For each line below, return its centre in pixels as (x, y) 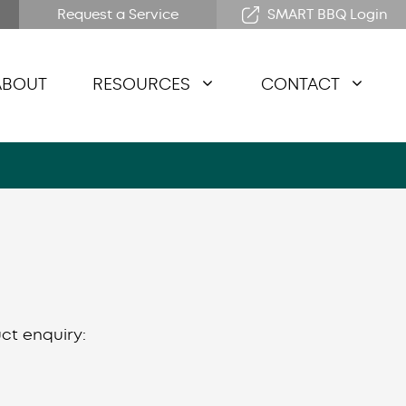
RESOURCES (141, 84)
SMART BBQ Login (328, 14)
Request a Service (118, 14)
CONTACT (300, 84)
